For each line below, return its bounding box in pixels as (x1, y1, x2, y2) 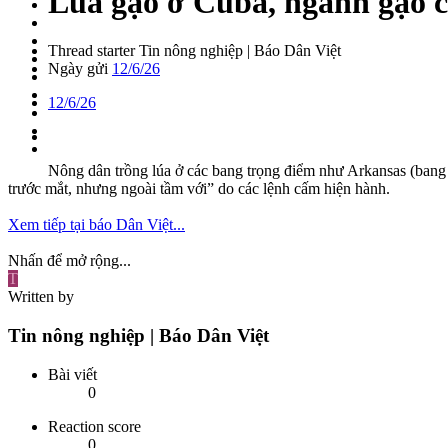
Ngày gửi (48, 60, 108, 78)
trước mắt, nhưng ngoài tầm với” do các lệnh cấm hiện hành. (8, 180, 390, 198)
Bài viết (48, 365, 97, 383)
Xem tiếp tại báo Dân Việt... (8, 216, 185, 234)
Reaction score (48, 417, 141, 435)
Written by (8, 288, 74, 306)
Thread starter (48, 42, 135, 60)
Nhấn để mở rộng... (8, 252, 131, 270)
